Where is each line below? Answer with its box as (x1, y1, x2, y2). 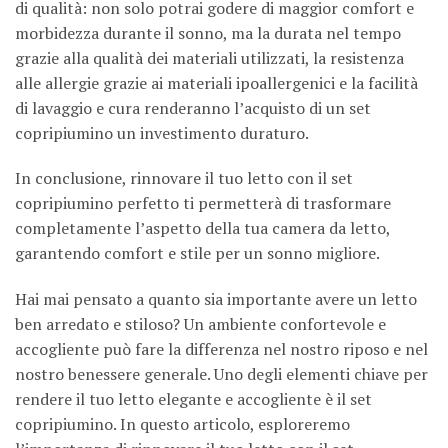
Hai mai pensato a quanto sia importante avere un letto (15, 288, 417, 311)
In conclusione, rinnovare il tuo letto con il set (15, 167, 353, 190)
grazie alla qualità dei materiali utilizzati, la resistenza (15, 46, 404, 69)
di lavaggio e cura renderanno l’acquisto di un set (15, 96, 371, 119)
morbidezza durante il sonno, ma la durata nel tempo (15, 21, 401, 44)
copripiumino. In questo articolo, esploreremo (15, 413, 350, 436)
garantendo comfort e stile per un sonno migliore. (15, 242, 380, 265)
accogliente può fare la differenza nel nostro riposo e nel (15, 338, 428, 361)
